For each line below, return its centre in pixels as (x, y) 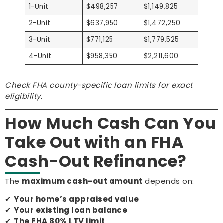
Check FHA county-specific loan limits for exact (99, 85)
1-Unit (39, 7)
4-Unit (40, 56)
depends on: (168, 181)
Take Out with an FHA (94, 142)
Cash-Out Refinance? (96, 161)
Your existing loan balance (71, 210)
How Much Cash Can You (111, 123)
